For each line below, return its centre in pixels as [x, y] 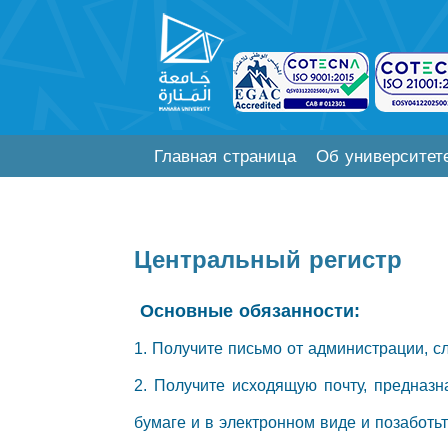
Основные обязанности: [247, 311]
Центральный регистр [268, 260]
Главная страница [225, 157]
